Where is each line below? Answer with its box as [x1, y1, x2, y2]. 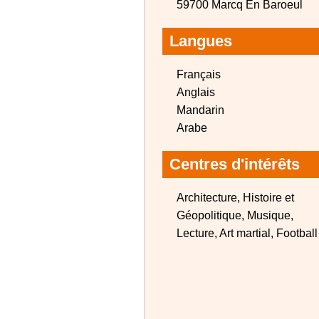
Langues [169, 32, 232, 50]
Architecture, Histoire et [177, 192, 294, 204]
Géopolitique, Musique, [177, 209, 293, 221]
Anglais [177, 86, 215, 98]
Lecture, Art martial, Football [177, 227, 318, 239]
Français [177, 68, 221, 80]
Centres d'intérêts [169, 155, 300, 173]
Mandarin [177, 104, 224, 116]
